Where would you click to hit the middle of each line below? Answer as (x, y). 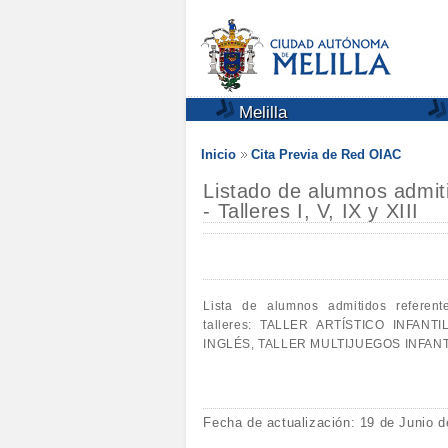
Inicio (218, 154)
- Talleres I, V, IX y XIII (311, 211)
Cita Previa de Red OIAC (326, 154)
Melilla (260, 112)
